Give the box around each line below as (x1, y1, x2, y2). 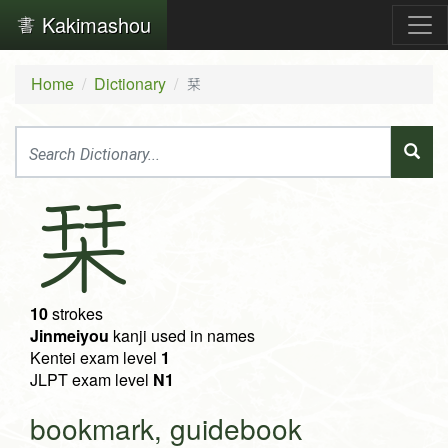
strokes (48, 302, 103, 326)
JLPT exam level (30, 368, 153, 392)
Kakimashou (36, 10, 151, 39)
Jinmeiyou (30, 324, 109, 348)
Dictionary (94, 72, 166, 95)
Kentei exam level (30, 346, 161, 370)
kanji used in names (109, 324, 255, 348)
